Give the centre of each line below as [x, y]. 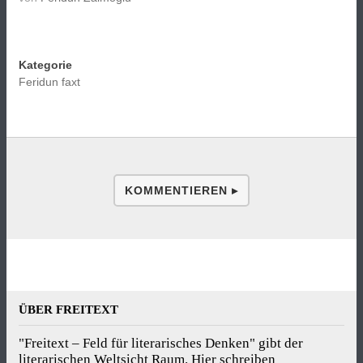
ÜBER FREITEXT [68, 310]
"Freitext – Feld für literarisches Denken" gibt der [161, 344]
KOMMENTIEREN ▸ [181, 191]
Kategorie [45, 65]
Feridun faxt [49, 82]
